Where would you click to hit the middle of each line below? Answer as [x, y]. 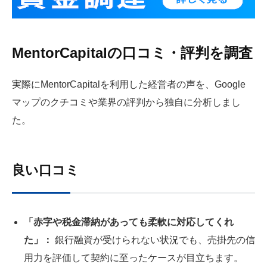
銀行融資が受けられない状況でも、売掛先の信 [154, 240]
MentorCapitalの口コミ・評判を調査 [132, 53]
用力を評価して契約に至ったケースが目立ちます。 [133, 257]
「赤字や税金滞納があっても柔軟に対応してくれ [129, 222]
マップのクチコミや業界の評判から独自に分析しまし [126, 103]
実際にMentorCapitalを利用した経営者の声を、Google [129, 85]
